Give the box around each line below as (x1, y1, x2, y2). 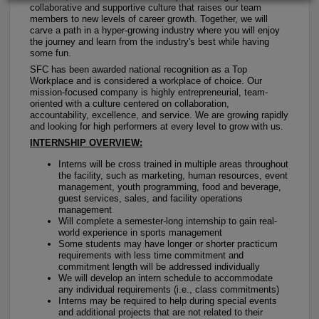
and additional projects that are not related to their (58, 307, 263, 318)
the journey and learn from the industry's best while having (30, 36, 269, 47)
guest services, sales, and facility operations (58, 193, 243, 204)
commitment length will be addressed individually (58, 261, 260, 272)
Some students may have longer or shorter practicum (58, 239, 278, 249)
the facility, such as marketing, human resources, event (58, 170, 288, 181)
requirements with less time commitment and (58, 250, 244, 261)
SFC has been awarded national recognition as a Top (30, 64, 247, 75)
